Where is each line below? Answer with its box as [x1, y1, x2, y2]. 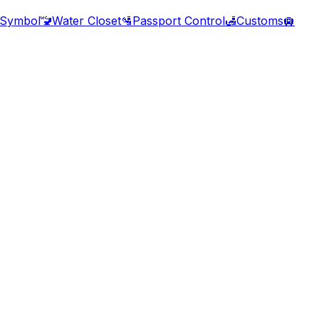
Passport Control [132, 14, 225, 28]
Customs [236, 14, 283, 28]
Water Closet [52, 14, 121, 28]
